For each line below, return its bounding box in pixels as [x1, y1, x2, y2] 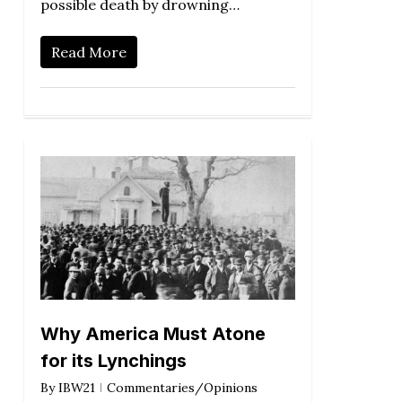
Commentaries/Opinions [106, 380, 258, 397]
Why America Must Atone [39, 323, 266, 345]
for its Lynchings [39, 350, 187, 372]
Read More [50, 43, 127, 62]
